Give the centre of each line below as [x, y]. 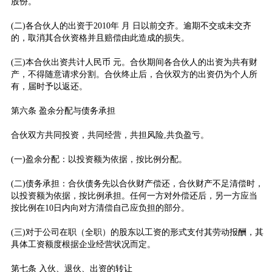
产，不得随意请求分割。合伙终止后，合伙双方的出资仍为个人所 [134, 74]
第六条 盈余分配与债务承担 [63, 110]
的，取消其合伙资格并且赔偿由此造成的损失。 [100, 38]
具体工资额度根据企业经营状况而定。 [83, 244]
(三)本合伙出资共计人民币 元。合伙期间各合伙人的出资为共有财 [134, 62]
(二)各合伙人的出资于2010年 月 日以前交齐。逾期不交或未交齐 [131, 25]
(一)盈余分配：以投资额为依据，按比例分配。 [99, 159]
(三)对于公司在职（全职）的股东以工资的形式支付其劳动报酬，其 [137, 232]
